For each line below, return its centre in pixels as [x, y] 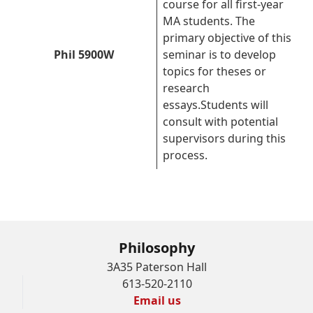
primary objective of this [227, 38]
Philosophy [156, 248]
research [186, 88]
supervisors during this [224, 138]
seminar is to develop [219, 54]
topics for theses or [214, 71]
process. [185, 155]
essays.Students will [216, 105]
